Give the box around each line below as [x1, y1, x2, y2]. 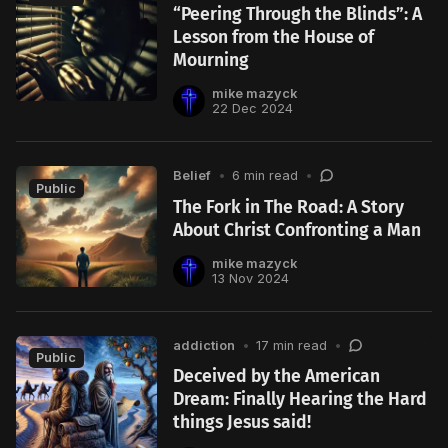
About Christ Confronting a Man [173, 219, 422, 241]
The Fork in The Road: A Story [173, 196, 405, 218]
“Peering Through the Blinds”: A [173, 3, 423, 25]
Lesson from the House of [173, 26, 375, 48]
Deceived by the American [173, 366, 381, 388]
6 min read [232, 167, 299, 183]
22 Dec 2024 [211, 100, 293, 116]
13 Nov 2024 [211, 270, 289, 286]
